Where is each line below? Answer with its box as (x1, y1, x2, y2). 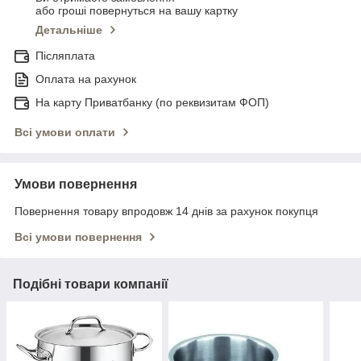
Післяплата (35, 49, 95, 63)
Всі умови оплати (15, 126, 115, 139)
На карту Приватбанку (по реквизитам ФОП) (35, 96, 269, 110)
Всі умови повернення (15, 230, 142, 244)
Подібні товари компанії (13, 277, 168, 292)
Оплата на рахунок (35, 73, 136, 86)
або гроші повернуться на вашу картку (35, 4, 238, 18)
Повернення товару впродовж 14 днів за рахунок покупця (15, 205, 318, 218)
